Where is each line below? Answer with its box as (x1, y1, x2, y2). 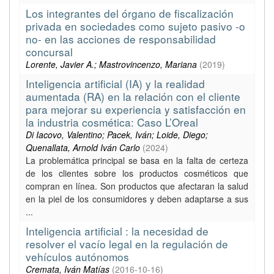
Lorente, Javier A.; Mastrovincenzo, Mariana (26, 58, 197, 70)
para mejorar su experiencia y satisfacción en (26, 102, 246, 117)
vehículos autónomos (26, 249, 129, 264)
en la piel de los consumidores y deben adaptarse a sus (26, 193, 248, 205)
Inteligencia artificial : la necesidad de (26, 223, 209, 239)
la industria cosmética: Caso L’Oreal (26, 114, 198, 130)
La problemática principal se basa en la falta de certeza (26, 154, 248, 166)
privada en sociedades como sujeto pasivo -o (26, 18, 245, 34)
